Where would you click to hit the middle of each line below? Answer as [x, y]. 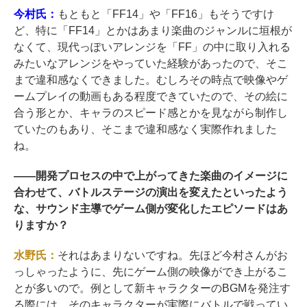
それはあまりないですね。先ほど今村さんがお [172, 255]
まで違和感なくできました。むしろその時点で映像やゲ [151, 79]
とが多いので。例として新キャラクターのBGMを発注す [152, 288]
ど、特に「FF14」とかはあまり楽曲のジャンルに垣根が [153, 30]
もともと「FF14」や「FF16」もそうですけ [165, 14]
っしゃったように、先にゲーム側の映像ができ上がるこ [151, 271]
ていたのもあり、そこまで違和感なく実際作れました [145, 129]
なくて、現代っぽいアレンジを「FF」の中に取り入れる [152, 47]
